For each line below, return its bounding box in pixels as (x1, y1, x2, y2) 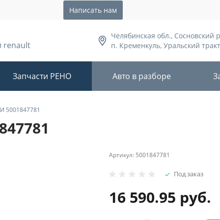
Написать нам (69, 5, 117, 15)
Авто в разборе (112, 70, 171, 82)
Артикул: (109, 151, 136, 159)
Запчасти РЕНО (13, 70, 71, 82)
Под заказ (174, 169, 203, 178)
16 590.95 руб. (109, 187, 211, 207)
